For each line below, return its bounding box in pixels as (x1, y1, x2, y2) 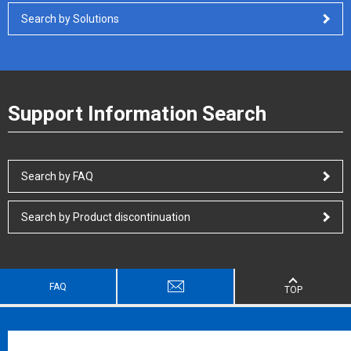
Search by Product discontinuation (21, 211, 190, 224)
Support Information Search (8, 101, 266, 125)
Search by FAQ (21, 170, 93, 183)
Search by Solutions (21, 12, 119, 25)
